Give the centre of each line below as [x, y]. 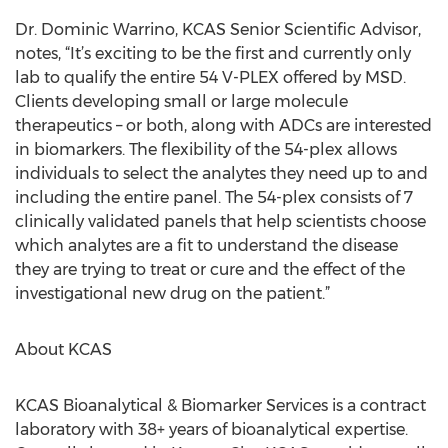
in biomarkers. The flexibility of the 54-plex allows [206, 149]
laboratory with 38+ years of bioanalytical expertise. [211, 429]
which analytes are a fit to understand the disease [206, 245]
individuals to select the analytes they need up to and [221, 173]
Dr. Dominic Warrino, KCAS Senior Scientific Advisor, [218, 29]
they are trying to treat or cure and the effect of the [210, 269]
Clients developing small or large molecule [181, 101]
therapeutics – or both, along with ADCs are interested [223, 125]
